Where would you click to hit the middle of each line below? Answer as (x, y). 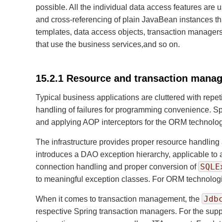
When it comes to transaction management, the (119, 199)
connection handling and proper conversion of (117, 167)
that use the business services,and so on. (108, 44)
